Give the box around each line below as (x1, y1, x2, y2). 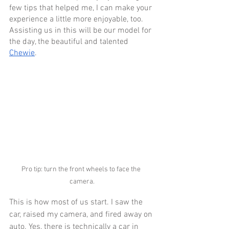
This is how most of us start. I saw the (9, 197, 145, 208)
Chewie (9, 48, 35, 58)
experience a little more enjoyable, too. (9, 14, 145, 25)
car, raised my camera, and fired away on (9, 210, 154, 220)
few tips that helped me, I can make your (9, 3, 154, 13)
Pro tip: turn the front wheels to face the (21, 165, 142, 174)
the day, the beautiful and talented (9, 37, 130, 47)
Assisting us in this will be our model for (9, 26, 153, 36)
